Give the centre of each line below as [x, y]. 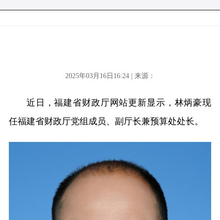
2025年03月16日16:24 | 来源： [110, 76]
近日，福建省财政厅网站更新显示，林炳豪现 [119, 103]
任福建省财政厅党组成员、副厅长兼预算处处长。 [106, 121]
